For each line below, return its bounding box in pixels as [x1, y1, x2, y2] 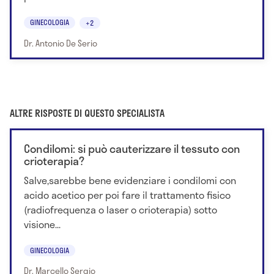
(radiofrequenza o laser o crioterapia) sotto [24, 201, 217, 217]
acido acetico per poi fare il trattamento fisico [24, 187, 231, 202]
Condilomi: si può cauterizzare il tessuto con [24, 139, 240, 157]
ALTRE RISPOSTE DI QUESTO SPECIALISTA [10, 105, 165, 120]
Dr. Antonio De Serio [24, 36, 97, 50]
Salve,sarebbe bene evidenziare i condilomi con [24, 172, 236, 188]
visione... [24, 216, 61, 232]
